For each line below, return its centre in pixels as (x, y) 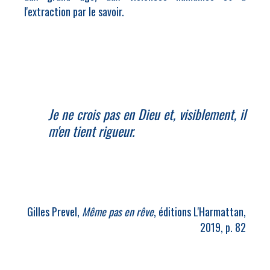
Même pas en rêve (118, 212)
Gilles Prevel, (55, 212)
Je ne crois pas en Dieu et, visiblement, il (147, 114)
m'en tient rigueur (90, 131)
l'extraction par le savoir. (74, 11)
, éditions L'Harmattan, (200, 212)
